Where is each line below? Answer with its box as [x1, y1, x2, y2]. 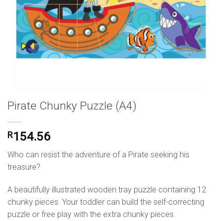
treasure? [7, 162, 40, 172]
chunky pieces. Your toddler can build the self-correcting [7, 197, 204, 207]
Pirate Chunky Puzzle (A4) [7, 99, 137, 113]
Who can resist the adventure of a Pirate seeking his [7, 149, 189, 159]
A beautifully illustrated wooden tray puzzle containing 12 [7, 184, 206, 194]
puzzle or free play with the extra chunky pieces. [7, 209, 176, 219]
